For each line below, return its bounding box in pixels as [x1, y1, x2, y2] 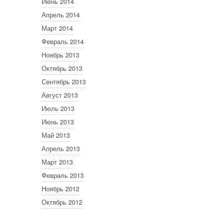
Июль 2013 [42, 103, 74, 113]
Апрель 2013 [42, 143, 80, 153]
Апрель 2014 [42, 9, 80, 19]
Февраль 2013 [42, 170, 84, 180]
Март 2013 [42, 157, 73, 166]
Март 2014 [42, 23, 73, 33]
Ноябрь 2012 [42, 183, 79, 193]
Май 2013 [42, 130, 70, 140]
